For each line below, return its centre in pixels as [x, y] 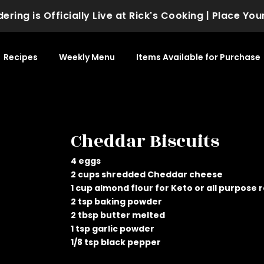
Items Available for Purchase [198, 57]
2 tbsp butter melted [118, 215]
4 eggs [86, 161]
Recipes [20, 57]
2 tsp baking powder [116, 201]
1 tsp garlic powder [113, 228]
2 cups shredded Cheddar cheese [147, 174]
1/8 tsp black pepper [116, 242]
